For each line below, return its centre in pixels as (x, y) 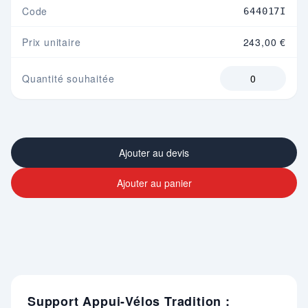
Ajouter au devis (154, 153)
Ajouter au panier (154, 183)
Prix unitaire (52, 42)
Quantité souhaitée (68, 79)
